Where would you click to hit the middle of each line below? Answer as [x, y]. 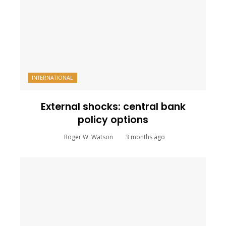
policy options [113, 120]
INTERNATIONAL [52, 77]
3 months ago [145, 137]
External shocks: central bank [113, 106]
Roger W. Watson [88, 137]
